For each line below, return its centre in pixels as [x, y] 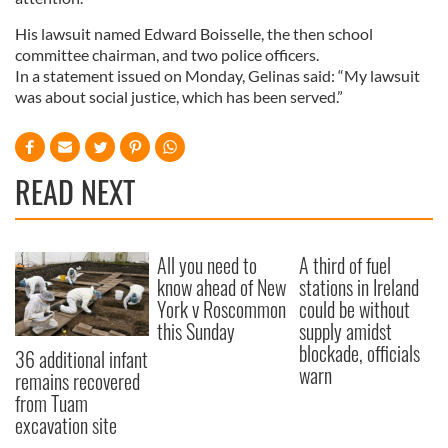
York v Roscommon [222, 309]
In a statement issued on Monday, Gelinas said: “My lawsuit [217, 75]
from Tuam [51, 402]
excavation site [66, 424]
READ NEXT [75, 191]
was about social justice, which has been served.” [179, 96]
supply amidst [346, 331]
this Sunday [196, 331]
